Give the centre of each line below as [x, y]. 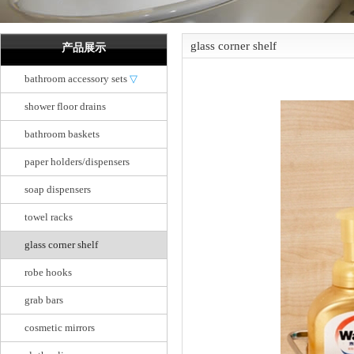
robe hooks [48, 272]
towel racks [49, 217]
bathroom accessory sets [76, 79]
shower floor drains [65, 106]
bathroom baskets [62, 134]
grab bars [44, 300]
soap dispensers [58, 189]
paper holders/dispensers [77, 162]
